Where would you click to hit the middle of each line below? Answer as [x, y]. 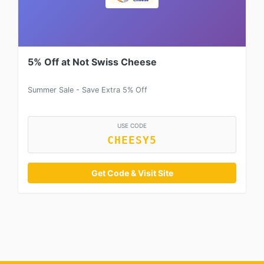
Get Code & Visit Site [132, 173]
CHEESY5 [132, 141]
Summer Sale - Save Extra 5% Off [88, 90]
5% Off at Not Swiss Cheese [92, 62]
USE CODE [132, 126]
